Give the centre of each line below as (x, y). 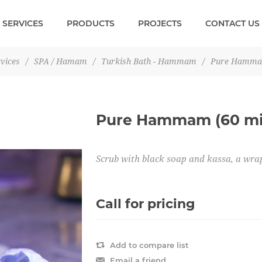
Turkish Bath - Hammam (149, 61)
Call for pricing (145, 204)
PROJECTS (160, 23)
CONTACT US (232, 23)
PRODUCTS (91, 23)
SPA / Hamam (60, 61)
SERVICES (23, 23)
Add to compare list (149, 245)
